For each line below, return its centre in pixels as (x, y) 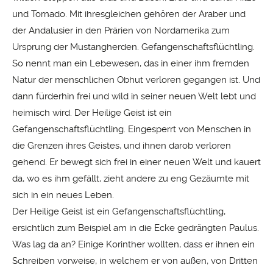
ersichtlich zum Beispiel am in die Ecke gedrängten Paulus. (136, 228)
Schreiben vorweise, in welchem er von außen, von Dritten (135, 261)
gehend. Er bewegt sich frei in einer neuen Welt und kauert (136, 162)
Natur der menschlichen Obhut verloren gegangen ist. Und (136, 80)
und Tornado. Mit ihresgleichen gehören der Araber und (129, 14)
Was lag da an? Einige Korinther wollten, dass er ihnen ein (133, 245)
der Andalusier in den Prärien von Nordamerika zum (121, 31)
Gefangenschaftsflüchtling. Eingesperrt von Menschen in (132, 129)
